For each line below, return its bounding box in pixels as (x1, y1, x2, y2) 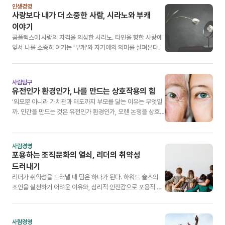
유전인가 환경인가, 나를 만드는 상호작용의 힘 (12, 86, 156, 96)
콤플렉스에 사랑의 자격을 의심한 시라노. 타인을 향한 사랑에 (12, 34, 162, 41)
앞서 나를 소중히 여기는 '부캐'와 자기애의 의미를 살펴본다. (12, 44, 160, 51)
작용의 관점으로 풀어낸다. (12, 118, 77, 126)
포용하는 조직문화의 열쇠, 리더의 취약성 (12, 150, 140, 160)
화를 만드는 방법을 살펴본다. (12, 193, 84, 201)
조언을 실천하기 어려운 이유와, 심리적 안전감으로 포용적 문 (12, 183, 162, 191)
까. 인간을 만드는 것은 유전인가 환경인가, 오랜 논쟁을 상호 (12, 107, 160, 116)
